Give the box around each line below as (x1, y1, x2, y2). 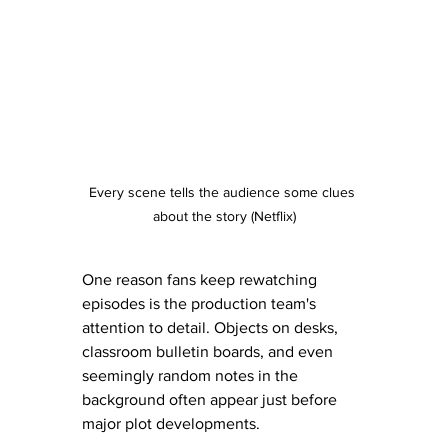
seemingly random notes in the (82, 366, 302, 384)
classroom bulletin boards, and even (82, 342, 337, 360)
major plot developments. (82, 414, 260, 432)
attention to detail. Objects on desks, (82, 318, 342, 336)
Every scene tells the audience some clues (89, 183, 359, 200)
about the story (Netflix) (152, 207, 296, 224)
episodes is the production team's (82, 294, 320, 312)
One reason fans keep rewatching (82, 270, 321, 288)
